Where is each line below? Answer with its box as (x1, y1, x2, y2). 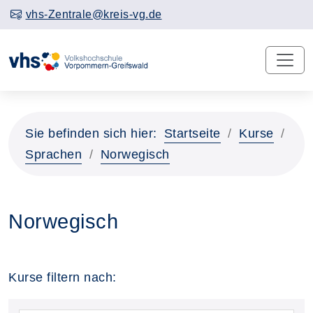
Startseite (163, 126, 221, 140)
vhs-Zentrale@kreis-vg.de (25, 8, 162, 20)
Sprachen (25, 147, 82, 161)
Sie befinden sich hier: (25, 126, 157, 140)
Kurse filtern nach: (8, 270, 117, 284)
